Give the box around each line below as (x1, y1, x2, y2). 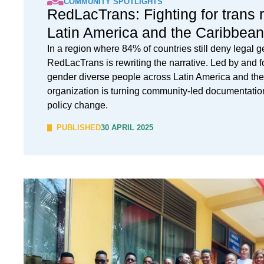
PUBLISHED (57, 123, 101, 132)
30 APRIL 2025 (101, 123, 153, 132)
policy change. (47, 100, 108, 110)
